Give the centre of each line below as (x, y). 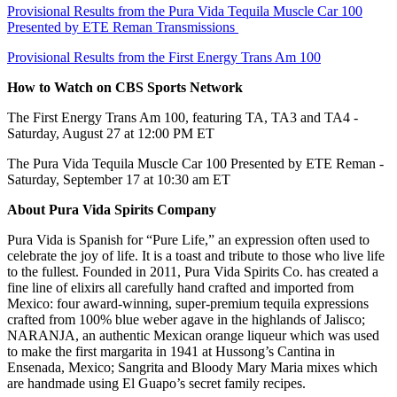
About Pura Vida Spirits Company (112, 210)
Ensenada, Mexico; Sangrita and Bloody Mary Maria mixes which (192, 368)
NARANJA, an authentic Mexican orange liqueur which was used (193, 336)
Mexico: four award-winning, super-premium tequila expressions (188, 304)
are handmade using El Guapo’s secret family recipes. (156, 384)
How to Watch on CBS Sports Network (125, 88)
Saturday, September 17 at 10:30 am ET (119, 180)
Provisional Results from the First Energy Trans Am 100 (164, 58)
